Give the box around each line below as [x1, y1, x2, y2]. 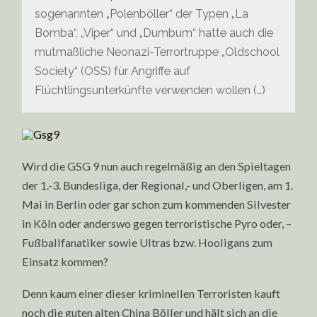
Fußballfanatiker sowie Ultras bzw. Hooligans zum [22, 236, 273, 250]
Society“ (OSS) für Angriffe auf [35, 64, 191, 78]
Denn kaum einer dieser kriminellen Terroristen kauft [22, 286, 281, 300]
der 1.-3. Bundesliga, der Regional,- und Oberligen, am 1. [22, 178, 294, 192]
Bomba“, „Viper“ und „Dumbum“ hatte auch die [35, 25, 274, 40]
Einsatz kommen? [22, 255, 109, 269]
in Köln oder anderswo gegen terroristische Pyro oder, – [22, 217, 292, 231]
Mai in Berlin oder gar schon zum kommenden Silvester [22, 197, 292, 212]
